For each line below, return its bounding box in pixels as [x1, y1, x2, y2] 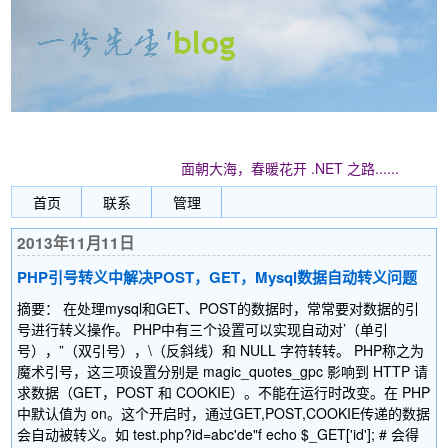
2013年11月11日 [17, 232, 135, 254]
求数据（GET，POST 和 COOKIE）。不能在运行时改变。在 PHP [17, 382, 431, 402]
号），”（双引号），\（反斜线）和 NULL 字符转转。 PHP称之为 [17, 340, 425, 360]
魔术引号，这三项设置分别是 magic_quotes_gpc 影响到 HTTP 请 [17, 361, 429, 381]
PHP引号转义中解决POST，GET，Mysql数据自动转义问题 [17, 266, 418, 288]
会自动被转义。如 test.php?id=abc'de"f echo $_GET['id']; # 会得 [17, 424, 420, 444]
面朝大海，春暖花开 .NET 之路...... [181, 158, 400, 178]
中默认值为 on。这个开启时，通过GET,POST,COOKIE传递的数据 [17, 403, 431, 423]
